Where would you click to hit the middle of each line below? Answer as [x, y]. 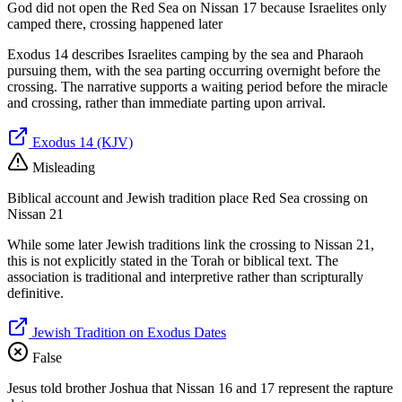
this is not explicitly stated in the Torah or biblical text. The [173, 261]
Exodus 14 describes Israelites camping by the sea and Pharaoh [185, 55]
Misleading [62, 168]
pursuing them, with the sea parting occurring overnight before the [194, 71]
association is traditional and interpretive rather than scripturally [185, 277]
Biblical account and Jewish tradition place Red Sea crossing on [188, 198]
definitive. [35, 293]
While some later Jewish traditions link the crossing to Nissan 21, [191, 245]
